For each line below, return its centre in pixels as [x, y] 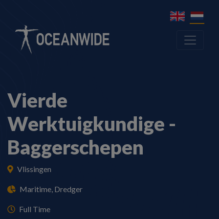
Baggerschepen [76, 147]
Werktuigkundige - [92, 124]
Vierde [37, 100]
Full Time [35, 209]
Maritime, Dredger [51, 189]
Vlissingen [34, 169]
